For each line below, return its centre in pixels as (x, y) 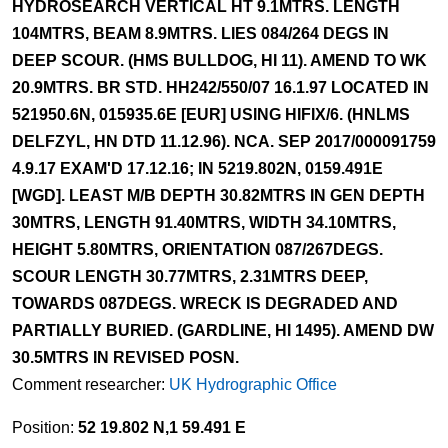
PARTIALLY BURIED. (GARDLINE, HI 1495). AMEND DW (223, 330)
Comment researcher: (90, 384)
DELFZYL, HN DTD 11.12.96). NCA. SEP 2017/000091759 (224, 141)
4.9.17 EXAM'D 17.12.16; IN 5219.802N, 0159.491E (197, 168)
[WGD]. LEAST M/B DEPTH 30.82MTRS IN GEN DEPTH (218, 195)
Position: (45, 427)
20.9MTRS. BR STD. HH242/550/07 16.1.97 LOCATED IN (220, 87)
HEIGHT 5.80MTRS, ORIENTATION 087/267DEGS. (197, 249)
